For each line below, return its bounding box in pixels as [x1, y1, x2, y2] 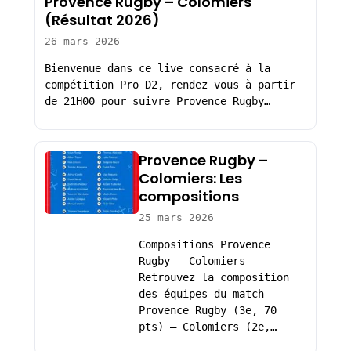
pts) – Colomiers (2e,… [138, 320, 277, 333]
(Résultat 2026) [44, 10, 160, 30]
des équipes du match [138, 287, 264, 300]
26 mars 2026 [44, 35, 120, 47]
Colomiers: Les [138, 168, 242, 189]
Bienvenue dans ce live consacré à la [44, 61, 270, 74]
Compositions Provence [138, 237, 270, 251]
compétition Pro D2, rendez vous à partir [44, 78, 295, 91]
